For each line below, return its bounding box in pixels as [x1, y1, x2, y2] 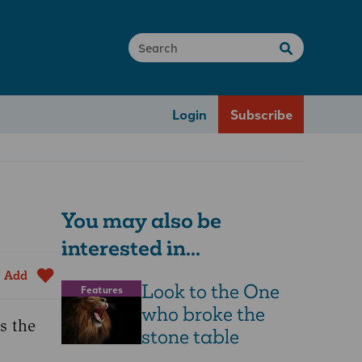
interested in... [61, 234, 200, 262]
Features [80, 281, 123, 297]
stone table [141, 324, 239, 350]
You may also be [61, 206, 221, 234]
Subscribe [229, 104, 293, 124]
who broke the [141, 301, 265, 327]
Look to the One [141, 279, 280, 305]
